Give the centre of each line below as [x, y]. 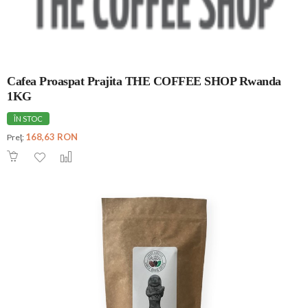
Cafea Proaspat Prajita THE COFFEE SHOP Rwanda [144, 81]
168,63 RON [52, 137]
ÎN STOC [28, 119]
